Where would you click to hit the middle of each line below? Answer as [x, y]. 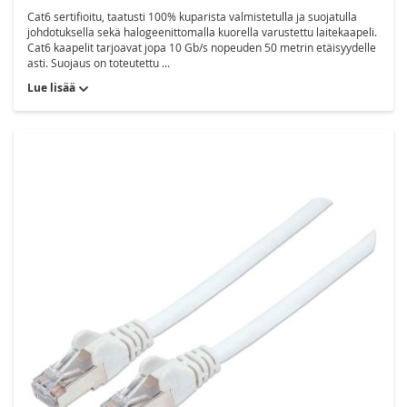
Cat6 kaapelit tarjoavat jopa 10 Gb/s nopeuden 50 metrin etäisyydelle [202, 48]
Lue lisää [51, 88]
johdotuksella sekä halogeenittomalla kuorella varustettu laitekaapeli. [202, 32]
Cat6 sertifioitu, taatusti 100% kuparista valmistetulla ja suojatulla [192, 17]
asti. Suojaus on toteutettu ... [99, 63]
